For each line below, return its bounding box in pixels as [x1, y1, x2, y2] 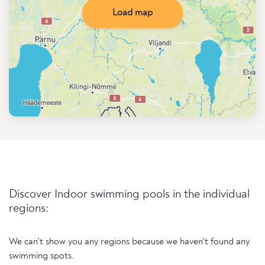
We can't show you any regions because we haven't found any [9, 237, 250, 247]
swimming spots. [9, 251, 74, 261]
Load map [112, 8, 153, 18]
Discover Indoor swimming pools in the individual [9, 189, 250, 201]
